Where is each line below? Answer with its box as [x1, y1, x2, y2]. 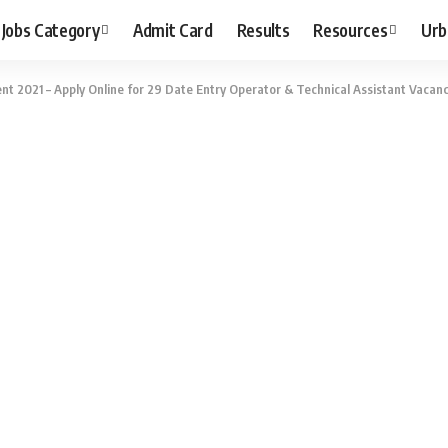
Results [236, 18, 290, 41]
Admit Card [133, 18, 213, 41]
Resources [313, 18, 388, 41]
